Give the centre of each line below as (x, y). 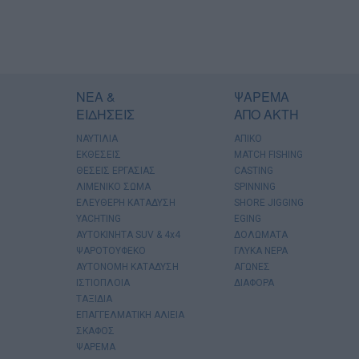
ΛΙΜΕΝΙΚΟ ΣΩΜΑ (113, 186)
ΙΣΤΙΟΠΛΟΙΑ (103, 282)
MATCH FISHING (269, 154)
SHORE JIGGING (269, 202)
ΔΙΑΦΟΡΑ (254, 282)
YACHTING (99, 218)
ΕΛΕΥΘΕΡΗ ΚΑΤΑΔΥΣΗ (126, 202)
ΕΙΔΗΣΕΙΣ (105, 114)
